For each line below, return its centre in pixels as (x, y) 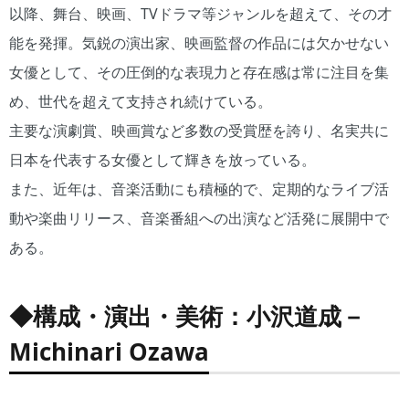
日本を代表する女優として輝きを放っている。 (163, 160)
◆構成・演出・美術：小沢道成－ (187, 316)
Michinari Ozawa (109, 351)
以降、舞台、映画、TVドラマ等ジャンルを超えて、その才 (200, 14)
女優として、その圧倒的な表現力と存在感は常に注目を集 (199, 72)
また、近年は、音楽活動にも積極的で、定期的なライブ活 (199, 189)
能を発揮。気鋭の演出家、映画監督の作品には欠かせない (199, 43)
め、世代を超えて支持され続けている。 (141, 101)
